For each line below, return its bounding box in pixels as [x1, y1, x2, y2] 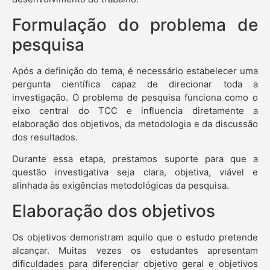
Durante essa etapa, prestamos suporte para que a [12, 153, 258, 165]
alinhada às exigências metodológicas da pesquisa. [12, 180, 229, 192]
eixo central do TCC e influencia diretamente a [12, 104, 258, 116]
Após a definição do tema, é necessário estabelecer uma [12, 64, 258, 77]
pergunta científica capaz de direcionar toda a [12, 78, 258, 90]
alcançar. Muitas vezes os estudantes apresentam [12, 244, 258, 256]
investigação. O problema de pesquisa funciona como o [12, 91, 258, 103]
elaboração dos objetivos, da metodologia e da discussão [12, 118, 258, 130]
